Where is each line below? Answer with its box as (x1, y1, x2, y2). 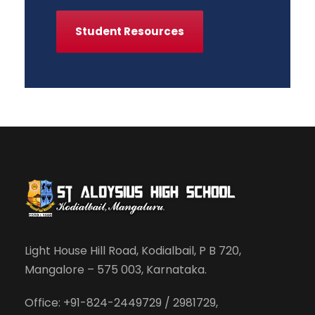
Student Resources (75, 24, 184, 39)
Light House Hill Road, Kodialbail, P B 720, (25, 243, 241, 259)
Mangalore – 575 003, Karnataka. (25, 262, 207, 278)
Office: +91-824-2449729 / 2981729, (25, 295, 218, 311)
